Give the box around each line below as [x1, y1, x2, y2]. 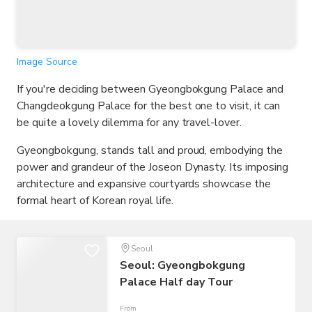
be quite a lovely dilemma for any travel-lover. [17, 115, 242, 131]
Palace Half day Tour [120, 274, 233, 290]
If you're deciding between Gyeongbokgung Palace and [17, 81, 284, 97]
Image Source [17, 55, 77, 69]
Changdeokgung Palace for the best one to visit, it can [17, 98, 281, 114]
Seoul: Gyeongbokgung [120, 258, 245, 274]
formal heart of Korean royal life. [17, 193, 173, 209]
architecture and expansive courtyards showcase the [17, 176, 272, 192]
